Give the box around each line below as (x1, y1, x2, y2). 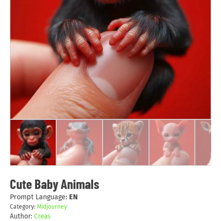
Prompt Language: (9, 192, 69, 201)
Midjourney (37, 203, 67, 210)
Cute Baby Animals (9, 176, 99, 192)
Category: (9, 203, 37, 210)
